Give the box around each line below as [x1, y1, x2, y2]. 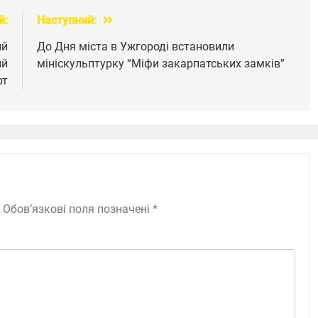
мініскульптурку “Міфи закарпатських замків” [36, 56, 285, 70]
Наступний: [36, 13, 99, 27]
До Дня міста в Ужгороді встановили [36, 39, 234, 53]
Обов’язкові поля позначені [3, 202, 153, 216]
